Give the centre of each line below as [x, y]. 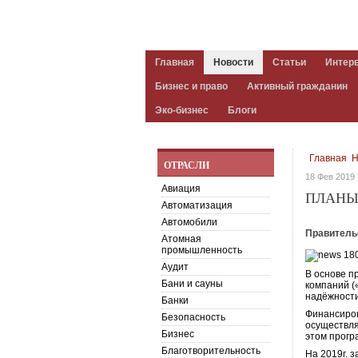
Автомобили [189, 222]
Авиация [181, 189]
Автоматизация [197, 205]
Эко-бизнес [182, 110]
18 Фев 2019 [330, 177]
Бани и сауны [192, 284]
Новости [233, 62]
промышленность [202, 250]
